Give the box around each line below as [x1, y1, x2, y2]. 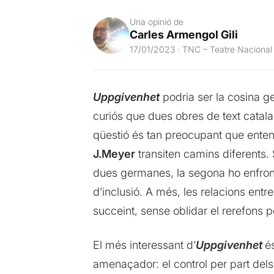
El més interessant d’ [92, 239, 196, 252]
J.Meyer [92, 147, 135, 161]
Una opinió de [129, 17, 183, 28]
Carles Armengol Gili [129, 28, 238, 42]
